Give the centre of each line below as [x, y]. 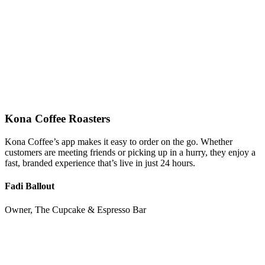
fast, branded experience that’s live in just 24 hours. [100, 163]
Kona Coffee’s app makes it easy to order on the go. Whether [119, 142]
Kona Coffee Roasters [57, 119]
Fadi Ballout [30, 186]
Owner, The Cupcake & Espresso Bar [75, 209]
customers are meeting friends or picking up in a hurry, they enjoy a [130, 153]
